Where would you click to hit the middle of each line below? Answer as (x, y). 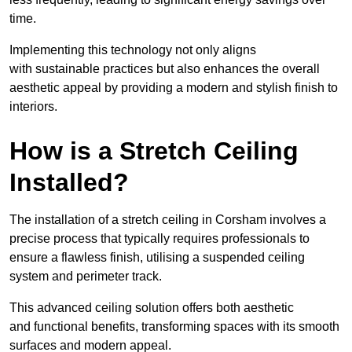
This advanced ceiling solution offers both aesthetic (152, 307)
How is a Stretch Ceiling (154, 150)
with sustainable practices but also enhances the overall (165, 68)
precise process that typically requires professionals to (159, 238)
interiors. (33, 106)
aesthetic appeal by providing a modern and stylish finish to (174, 87)
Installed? (69, 182)
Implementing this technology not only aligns (133, 49)
